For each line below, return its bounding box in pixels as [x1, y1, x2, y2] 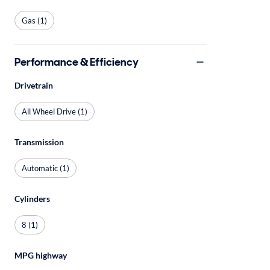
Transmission [14, 137, 64, 147]
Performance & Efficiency [14, 54, 139, 69]
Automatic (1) [22, 163, 69, 173]
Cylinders [14, 193, 50, 204]
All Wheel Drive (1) [22, 106, 87, 116]
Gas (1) [22, 15, 47, 25]
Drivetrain [14, 80, 53, 90]
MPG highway [14, 250, 67, 260]
